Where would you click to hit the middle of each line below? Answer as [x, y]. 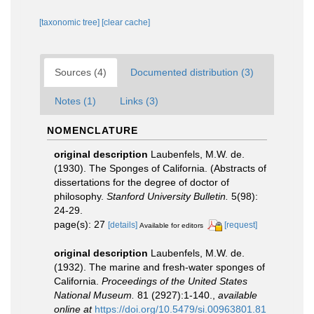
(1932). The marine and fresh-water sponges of [159, 267]
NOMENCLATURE [93, 130]
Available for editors [171, 225]
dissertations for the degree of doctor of [142, 182]
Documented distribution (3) [192, 72]
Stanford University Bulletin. [168, 196]
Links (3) [139, 101]
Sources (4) [81, 72]
